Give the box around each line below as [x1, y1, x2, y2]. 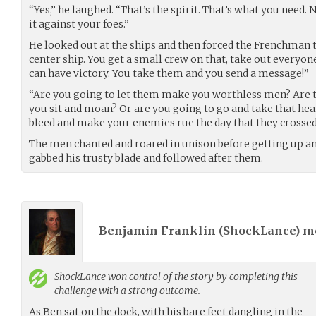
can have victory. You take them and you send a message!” [29, 66, 309, 80]
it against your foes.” [29, 17, 129, 30]
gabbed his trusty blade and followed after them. [29, 151, 263, 164]
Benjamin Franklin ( [99, 224, 223, 238]
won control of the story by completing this [106, 269, 298, 283]
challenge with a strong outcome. [54, 284, 200, 297]
